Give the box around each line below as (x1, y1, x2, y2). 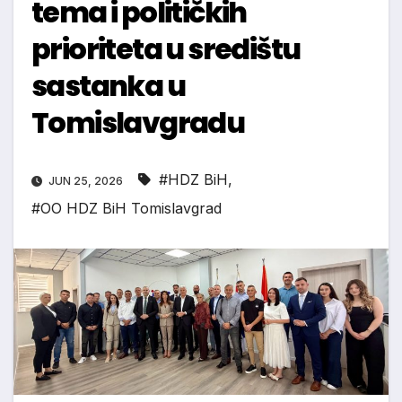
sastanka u (31, 66, 185, 107)
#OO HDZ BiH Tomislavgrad (31, 199, 222, 218)
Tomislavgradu (31, 102, 245, 144)
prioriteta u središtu (31, 29, 301, 70)
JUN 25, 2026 (46, 174, 126, 188)
